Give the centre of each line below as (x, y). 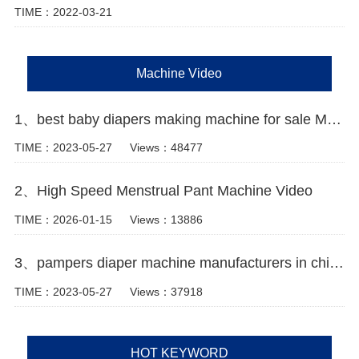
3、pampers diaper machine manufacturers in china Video (336, 262)
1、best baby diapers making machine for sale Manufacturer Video (334, 119)
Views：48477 (166, 148)
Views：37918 (166, 291)
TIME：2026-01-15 (63, 220)
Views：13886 (166, 220)
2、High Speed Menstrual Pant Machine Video (163, 191)
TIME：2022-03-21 (63, 12)
